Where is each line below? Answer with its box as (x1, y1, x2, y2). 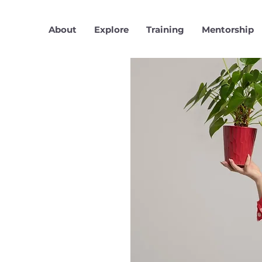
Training (146, 24, 184, 35)
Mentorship (201, 24, 254, 35)
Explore (94, 24, 129, 35)
